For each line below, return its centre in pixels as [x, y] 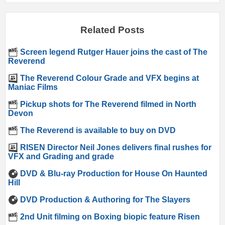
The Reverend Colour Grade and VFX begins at [108, 78]
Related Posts [113, 30]
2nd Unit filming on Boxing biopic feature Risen [109, 217]
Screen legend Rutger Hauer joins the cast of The [113, 52]
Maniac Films [33, 87]
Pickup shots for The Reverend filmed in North [107, 104]
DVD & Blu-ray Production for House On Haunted [113, 174]
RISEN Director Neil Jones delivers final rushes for [115, 148]
